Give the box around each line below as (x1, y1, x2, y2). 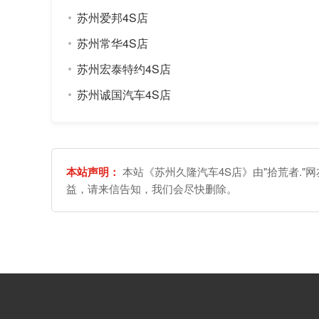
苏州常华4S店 (77, 34, 148, 51)
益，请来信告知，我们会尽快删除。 (66, 180, 237, 196)
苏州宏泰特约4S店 (77, 60, 171, 77)
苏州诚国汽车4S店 (77, 85, 171, 103)
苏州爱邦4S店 (77, 9, 148, 26)
